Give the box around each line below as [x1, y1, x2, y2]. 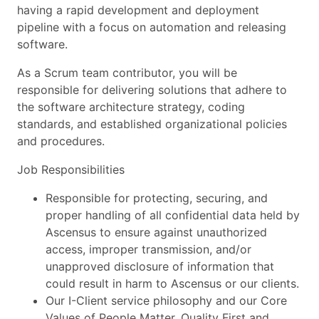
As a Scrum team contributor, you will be [17, 66, 237, 80]
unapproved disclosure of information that [46, 259, 274, 273]
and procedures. [17, 134, 105, 148]
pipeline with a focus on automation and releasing [17, 20, 286, 34]
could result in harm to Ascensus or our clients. [46, 276, 299, 291]
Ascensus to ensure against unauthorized [46, 225, 267, 239]
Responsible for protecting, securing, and [46, 191, 268, 205]
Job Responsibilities [17, 162, 125, 177]
